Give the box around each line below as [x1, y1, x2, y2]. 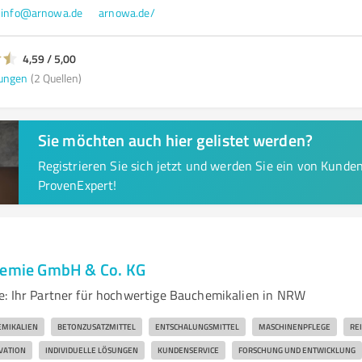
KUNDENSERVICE [157, 344, 219, 356]
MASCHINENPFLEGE [258, 321, 330, 332]
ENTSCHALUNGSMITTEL [154, 321, 239, 332]
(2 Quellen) [30, 69, 82, 86]
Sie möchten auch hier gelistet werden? [37, 128, 314, 151]
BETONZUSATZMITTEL [57, 321, 136, 332]
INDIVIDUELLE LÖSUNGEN [44, 344, 138, 356]
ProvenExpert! [37, 176, 117, 194]
